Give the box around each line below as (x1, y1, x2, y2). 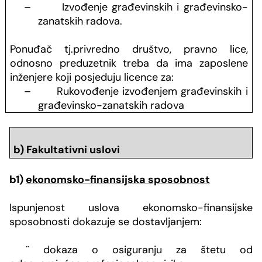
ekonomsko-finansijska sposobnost (26, 172, 210, 187)
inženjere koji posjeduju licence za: (10, 70, 174, 85)
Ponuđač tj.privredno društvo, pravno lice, (10, 42, 248, 57)
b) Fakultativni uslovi (13, 142, 120, 157)
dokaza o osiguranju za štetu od (29, 242, 253, 257)
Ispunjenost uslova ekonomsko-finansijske (9, 200, 253, 215)
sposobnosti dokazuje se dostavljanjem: (9, 214, 202, 229)
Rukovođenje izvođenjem (56, 84, 181, 99)
